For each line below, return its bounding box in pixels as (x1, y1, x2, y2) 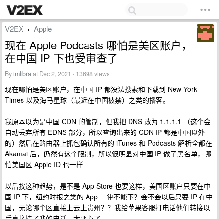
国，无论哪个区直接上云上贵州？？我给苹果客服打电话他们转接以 (5, 202, 210, 212)
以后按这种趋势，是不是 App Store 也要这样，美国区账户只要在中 (5, 181, 211, 191)
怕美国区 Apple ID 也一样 (5, 159, 83, 169)
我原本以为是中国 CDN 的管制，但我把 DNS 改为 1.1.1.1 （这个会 (5, 116, 211, 126)
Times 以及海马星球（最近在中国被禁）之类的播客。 (5, 95, 170, 105)
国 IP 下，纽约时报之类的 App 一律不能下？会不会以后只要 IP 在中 (5, 192, 213, 201)
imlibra (13, 69, 31, 78)
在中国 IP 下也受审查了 (5, 50, 118, 65)
